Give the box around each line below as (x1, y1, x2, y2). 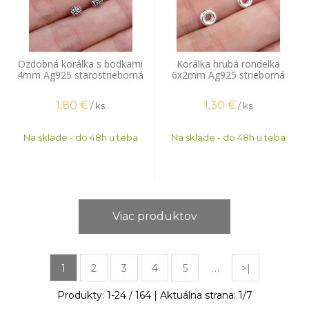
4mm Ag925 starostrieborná (17, 68, 143, 81)
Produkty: (57, 289, 107, 301)
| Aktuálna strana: (150, 289, 239, 301)
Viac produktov (112, 210, 197, 223)
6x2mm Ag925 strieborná (172, 68, 285, 81)
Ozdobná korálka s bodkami (18, 57, 143, 70)
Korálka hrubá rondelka (177, 57, 280, 70)
